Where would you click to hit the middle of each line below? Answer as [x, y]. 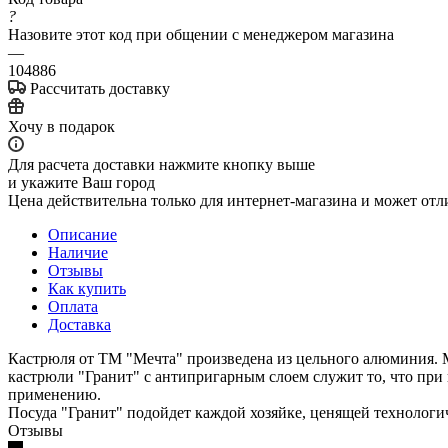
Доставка [79, 324]
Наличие [78, 252]
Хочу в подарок [61, 126]
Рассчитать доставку [100, 88]
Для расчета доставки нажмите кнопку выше [161, 164]
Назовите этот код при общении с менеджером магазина [201, 34]
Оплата [73, 306]
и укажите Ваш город [81, 182]
